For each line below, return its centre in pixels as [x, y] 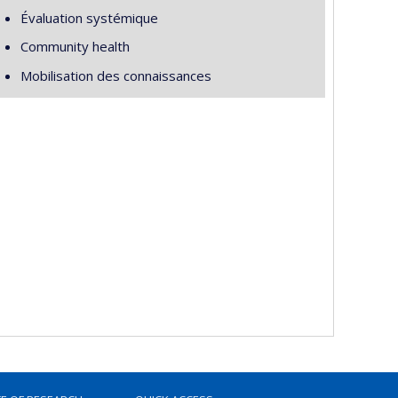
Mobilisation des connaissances [115, 75]
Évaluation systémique [89, 17]
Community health [75, 46]
